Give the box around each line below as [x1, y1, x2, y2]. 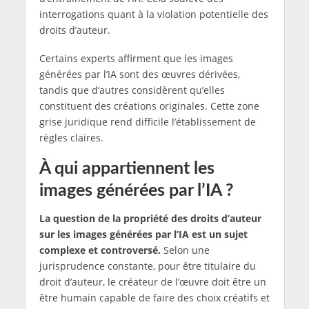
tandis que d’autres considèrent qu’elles [39, 83, 225, 97]
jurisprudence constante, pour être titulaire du [39, 259, 256, 273]
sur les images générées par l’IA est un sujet [39, 228, 248, 241]
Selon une [160, 243, 210, 257]
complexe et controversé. [39, 243, 161, 257]
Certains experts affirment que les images [39, 52, 233, 66]
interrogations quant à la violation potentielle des [39, 8, 268, 21]
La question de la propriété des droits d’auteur [39, 212, 261, 226]
